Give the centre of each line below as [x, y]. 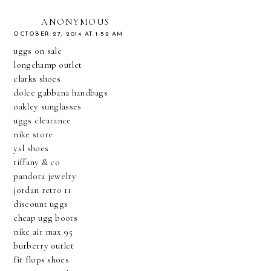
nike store [33, 135]
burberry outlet [44, 246]
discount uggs [41, 204]
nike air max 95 [43, 232]
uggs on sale [38, 51]
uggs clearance [42, 121]
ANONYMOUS [76, 22]
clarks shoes [37, 79]
